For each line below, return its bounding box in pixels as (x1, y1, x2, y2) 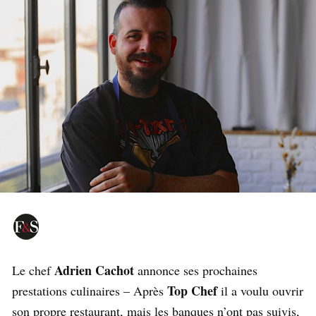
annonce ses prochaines (138, 262, 257, 279)
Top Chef (167, 281, 217, 300)
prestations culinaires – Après (12, 282, 167, 300)
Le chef (12, 262, 54, 279)
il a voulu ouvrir (217, 282, 303, 300)
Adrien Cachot (54, 261, 138, 280)
